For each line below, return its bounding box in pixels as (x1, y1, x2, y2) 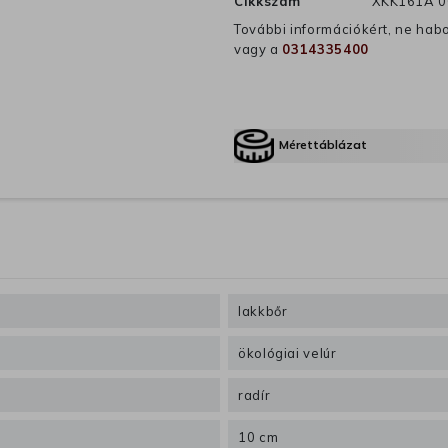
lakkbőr (238, 303, 288, 320)
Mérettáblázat (279, 137, 368, 153)
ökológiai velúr (238, 345, 337, 362)
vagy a (234, 41, 283, 58)
